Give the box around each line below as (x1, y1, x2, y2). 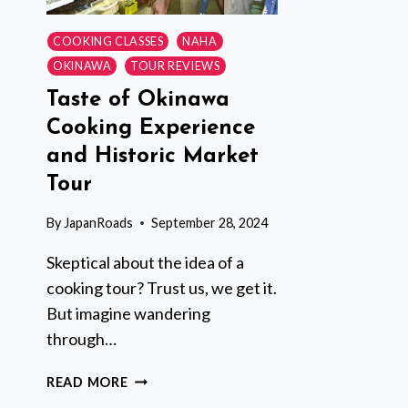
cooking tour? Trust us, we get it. (46, 278, 277, 299)
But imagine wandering (46, 303, 210, 324)
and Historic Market (46, 145, 259, 168)
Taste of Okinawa (46, 88, 229, 111)
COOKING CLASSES (53, 35, 164, 49)
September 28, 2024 (151, 215, 269, 231)
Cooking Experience (46, 117, 255, 139)
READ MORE (46, 374, 128, 391)
